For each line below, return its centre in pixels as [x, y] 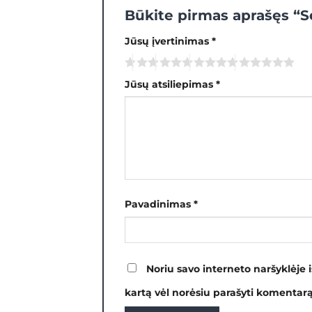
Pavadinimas [159, 204]
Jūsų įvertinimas [168, 41]
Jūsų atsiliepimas [170, 84]
